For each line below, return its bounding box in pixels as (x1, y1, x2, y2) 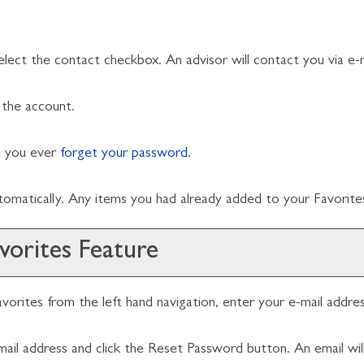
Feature (71, 240, 158, 266)
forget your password (60, 147, 188, 162)
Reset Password (148, 343, 243, 357)
